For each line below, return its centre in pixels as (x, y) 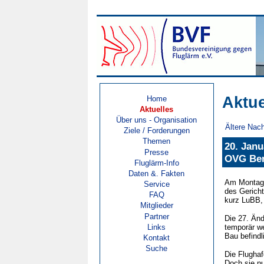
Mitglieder (156, 206)
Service (156, 184)
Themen (156, 141)
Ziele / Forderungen (156, 131)
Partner (156, 216)
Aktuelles (156, 109)
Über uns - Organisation (156, 120)
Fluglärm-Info (156, 163)
